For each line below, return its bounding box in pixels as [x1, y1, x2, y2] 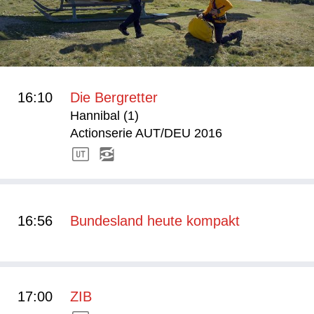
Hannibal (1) [70, 109, 139, 123]
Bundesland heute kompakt [70, 213, 240, 228]
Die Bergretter [70, 90, 158, 105]
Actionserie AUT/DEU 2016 [70, 126, 222, 140]
